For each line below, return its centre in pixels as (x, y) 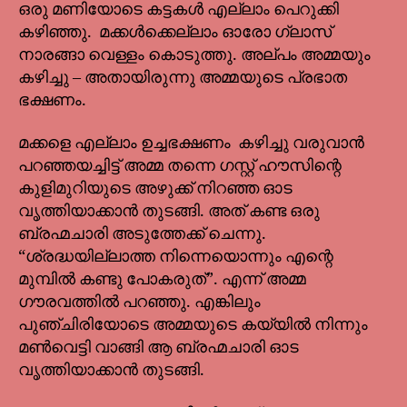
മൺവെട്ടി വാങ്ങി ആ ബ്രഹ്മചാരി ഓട (159, 348)
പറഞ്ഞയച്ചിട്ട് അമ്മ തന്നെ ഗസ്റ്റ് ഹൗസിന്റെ (180, 166)
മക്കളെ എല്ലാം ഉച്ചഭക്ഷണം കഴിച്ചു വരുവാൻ (191, 144)
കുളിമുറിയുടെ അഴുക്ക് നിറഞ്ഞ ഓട (155, 189)
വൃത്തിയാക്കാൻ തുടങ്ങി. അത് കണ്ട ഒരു (169, 212)
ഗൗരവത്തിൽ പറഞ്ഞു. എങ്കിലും (139, 303)
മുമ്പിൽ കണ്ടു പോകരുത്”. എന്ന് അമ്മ (162, 280)
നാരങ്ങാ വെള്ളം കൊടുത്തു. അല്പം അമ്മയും (194, 55)
